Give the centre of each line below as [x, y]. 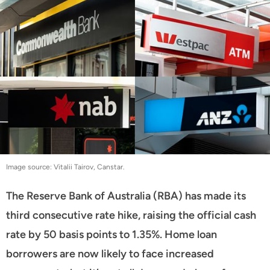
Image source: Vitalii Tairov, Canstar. [65, 167]
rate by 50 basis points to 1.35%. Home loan [111, 234]
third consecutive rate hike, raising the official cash [131, 215]
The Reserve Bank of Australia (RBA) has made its [126, 196]
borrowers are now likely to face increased [110, 253]
